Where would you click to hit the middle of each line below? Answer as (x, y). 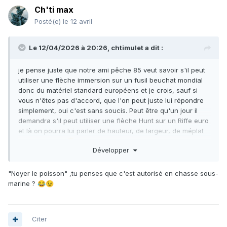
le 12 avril (78, 22)
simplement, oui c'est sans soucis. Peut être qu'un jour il (108, 111)
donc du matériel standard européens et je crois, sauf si (108, 90)
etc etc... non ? (43, 141)
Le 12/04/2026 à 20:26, (70, 48)
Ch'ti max (54, 10)
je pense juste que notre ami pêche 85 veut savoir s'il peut (112, 70)
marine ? (23, 183)
